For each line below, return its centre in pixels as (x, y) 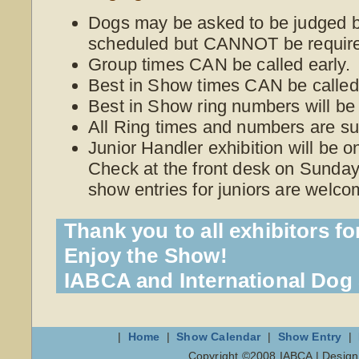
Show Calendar (220, 337)
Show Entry (310, 337)
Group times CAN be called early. (219, 65)
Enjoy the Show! (146, 255)
